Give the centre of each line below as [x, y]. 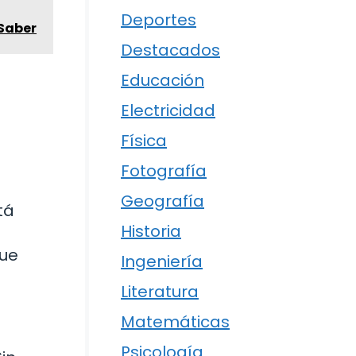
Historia [151, 232]
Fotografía [164, 171]
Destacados [170, 50]
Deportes [159, 20]
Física [144, 141]
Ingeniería [162, 262]
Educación [163, 81]
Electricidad [168, 111]
